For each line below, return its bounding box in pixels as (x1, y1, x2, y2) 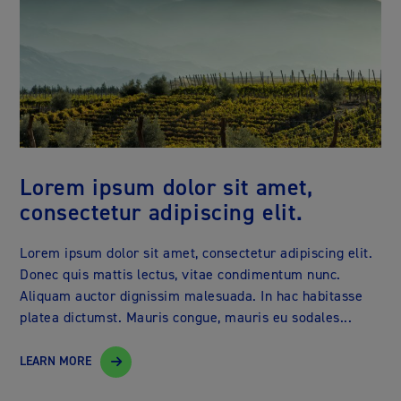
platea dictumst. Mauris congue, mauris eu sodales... (20, 307, 353, 327)
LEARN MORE (20, 353, 92, 371)
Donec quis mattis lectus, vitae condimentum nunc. (20, 264, 341, 284)
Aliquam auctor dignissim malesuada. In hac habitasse (20, 286, 363, 305)
